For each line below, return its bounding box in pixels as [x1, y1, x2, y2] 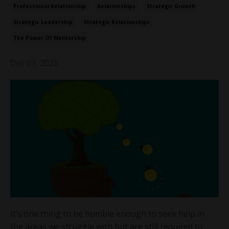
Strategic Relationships [84, 18, 150, 26]
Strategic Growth [147, 3, 195, 10]
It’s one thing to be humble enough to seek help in [10, 208, 204, 219]
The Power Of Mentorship [13, 34, 86, 42]
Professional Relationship [13, 3, 86, 10]
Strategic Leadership [13, 18, 73, 26]
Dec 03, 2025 [10, 57, 58, 69]
